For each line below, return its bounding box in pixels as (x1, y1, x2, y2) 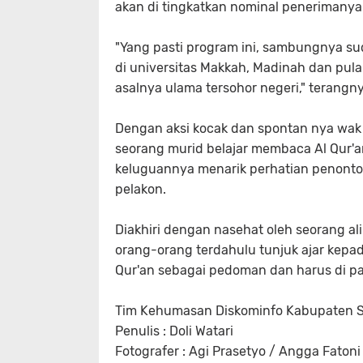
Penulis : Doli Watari (115, 323, 233, 340)
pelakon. (115, 181, 166, 198)
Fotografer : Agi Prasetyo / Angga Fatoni (115, 344, 361, 360)
